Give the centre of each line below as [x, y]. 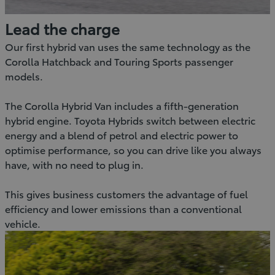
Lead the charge [62, 28]
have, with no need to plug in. [74, 164]
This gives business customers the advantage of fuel [126, 193]
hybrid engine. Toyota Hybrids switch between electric [130, 120]
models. [24, 76]
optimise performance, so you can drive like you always [133, 149]
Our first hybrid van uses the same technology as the [128, 46]
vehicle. [23, 223]
